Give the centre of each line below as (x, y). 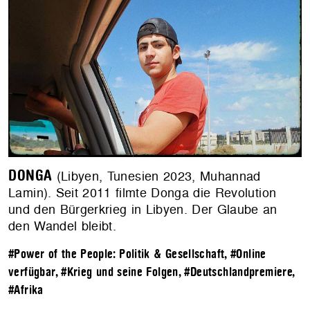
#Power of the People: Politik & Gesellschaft (117, 255)
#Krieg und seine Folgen (120, 273)
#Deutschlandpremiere (238, 273)
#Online (248, 255)
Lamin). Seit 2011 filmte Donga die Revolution (143, 193)
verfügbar (32, 273)
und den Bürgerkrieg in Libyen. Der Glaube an (143, 210)
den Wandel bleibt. (63, 226)
